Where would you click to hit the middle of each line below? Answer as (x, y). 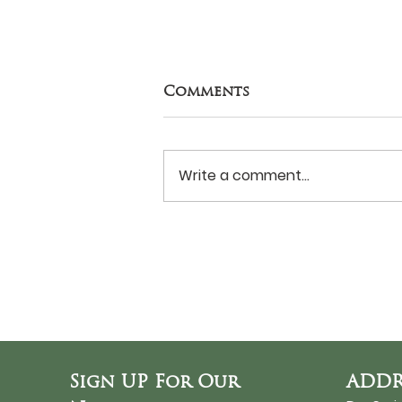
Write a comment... (244, 176)
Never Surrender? (268, 205)
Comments (206, 92)
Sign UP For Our (153, 382)
